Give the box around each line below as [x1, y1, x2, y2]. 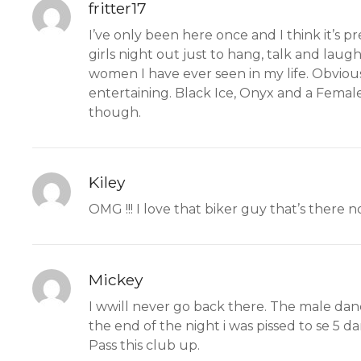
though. [89, 104, 141, 120]
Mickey [89, 270, 143, 290]
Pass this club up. [89, 338, 200, 354]
